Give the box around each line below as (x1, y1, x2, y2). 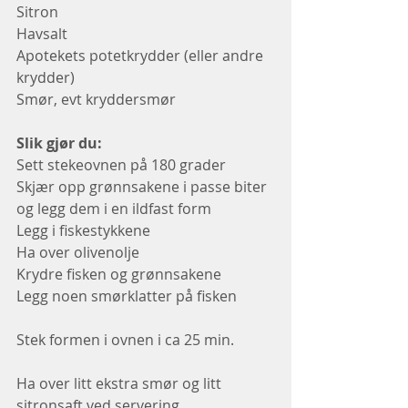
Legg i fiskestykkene (16, 220, 150, 241)
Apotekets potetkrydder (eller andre (16, 46, 267, 66)
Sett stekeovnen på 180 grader (16, 155, 226, 176)
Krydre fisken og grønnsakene (16, 264, 221, 285)
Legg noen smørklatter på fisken (16, 286, 237, 307)
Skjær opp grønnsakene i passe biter (16, 177, 270, 198)
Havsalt (16, 24, 67, 45)
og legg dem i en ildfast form (16, 199, 211, 219)
